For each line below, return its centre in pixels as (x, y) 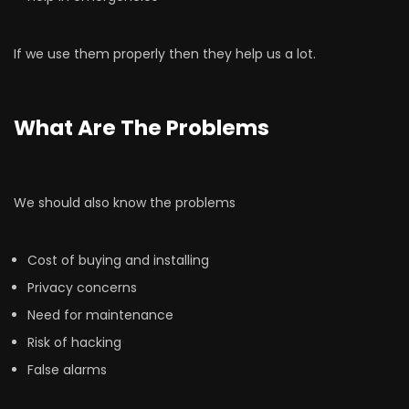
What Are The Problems (142, 128)
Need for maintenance (100, 315)
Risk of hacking (74, 342)
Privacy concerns (82, 288)
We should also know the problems (125, 203)
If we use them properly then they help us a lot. (165, 54)
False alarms (67, 370)
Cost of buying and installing (118, 260)
